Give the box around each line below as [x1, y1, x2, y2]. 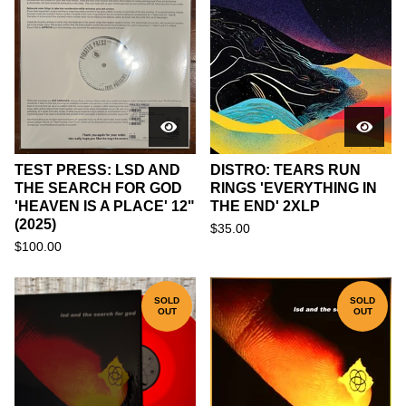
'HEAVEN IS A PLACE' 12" [14, 198, 195, 214]
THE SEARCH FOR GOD [14, 180, 182, 196]
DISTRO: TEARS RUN [210, 162, 361, 178]
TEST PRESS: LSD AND [14, 162, 180, 178]
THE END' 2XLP [210, 198, 320, 214]
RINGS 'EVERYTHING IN [210, 180, 377, 196]
